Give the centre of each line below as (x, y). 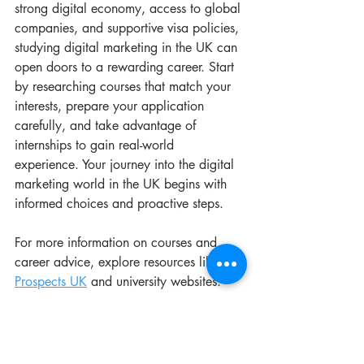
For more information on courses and (118, 243)
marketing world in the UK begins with (123, 184)
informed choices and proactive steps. (119, 204)
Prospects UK (51, 282)
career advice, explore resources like (119, 262)
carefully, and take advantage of (107, 126)
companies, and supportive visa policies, (129, 28)
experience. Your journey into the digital (126, 165)
